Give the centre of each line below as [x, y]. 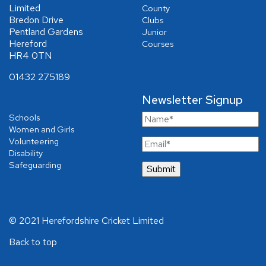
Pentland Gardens [46, 32]
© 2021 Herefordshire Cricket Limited [86, 221]
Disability [26, 153]
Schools [24, 117]
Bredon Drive [36, 20]
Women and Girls [42, 129]
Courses [158, 44]
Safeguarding [35, 165]
